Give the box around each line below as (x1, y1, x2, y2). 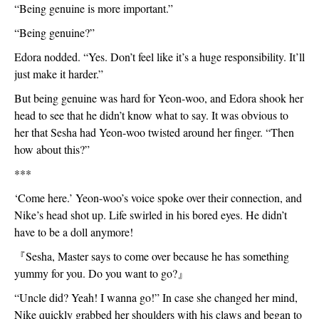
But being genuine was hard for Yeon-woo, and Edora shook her (14, 90, 303, 105)
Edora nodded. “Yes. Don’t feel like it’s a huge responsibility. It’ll (14, 49, 305, 64)
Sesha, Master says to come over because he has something (26, 249, 289, 263)
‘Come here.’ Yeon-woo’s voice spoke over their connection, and (14, 190, 302, 205)
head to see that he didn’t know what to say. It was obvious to (14, 108, 288, 122)
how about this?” (14, 142, 90, 157)
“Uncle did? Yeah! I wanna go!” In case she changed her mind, (14, 290, 298, 305)
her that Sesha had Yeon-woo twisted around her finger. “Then (14, 125, 294, 140)
